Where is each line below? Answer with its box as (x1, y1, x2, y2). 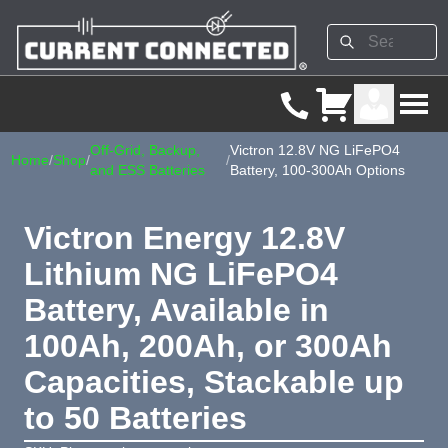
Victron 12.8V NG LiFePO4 (229, 141, 400, 158)
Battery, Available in (24, 291, 329, 328)
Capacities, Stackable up (24, 363, 404, 400)
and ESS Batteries (90, 161, 206, 178)
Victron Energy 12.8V (24, 219, 345, 256)
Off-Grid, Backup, (90, 141, 201, 158)
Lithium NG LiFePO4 (24, 255, 338, 292)
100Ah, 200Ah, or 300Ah (24, 327, 392, 364)
